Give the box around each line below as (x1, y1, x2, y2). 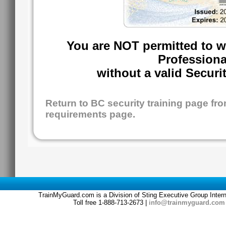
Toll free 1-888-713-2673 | (73, 198, 149, 206)
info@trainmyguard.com (149, 198, 225, 206)
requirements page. (45, 108, 135, 120)
